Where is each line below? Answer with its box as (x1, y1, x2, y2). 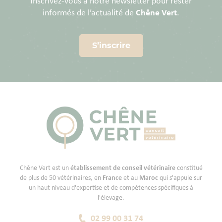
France (103, 174, 122, 182)
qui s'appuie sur (158, 174, 202, 182)
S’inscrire (92, 41, 130, 50)
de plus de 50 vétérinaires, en (20, 174, 103, 182)
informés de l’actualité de (43, 8, 136, 18)
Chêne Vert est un (19, 165, 70, 172)
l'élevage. (98, 194, 124, 202)
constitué (175, 165, 203, 172)
